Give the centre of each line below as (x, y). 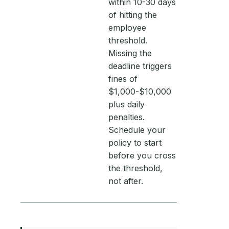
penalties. (127, 117)
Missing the (130, 53)
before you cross (142, 155)
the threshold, (135, 168)
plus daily (127, 104)
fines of (123, 79)
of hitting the (133, 15)
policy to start (135, 143)
